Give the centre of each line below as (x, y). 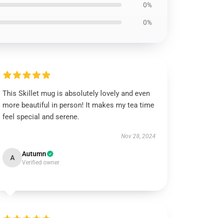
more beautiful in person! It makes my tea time (79, 105)
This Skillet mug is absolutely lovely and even (76, 93)
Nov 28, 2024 (138, 136)
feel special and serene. (41, 117)
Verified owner (41, 163)
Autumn (34, 154)
